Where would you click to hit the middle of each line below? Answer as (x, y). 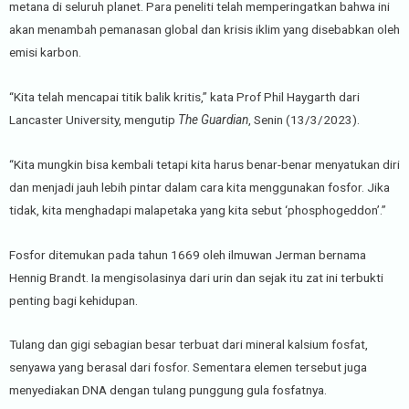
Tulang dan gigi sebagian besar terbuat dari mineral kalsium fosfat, (189, 345)
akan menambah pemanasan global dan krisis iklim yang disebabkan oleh (204, 29)
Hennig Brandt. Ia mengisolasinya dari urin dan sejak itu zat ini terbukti (196, 277)
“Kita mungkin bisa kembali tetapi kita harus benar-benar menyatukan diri (204, 164)
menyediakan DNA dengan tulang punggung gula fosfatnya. (168, 390)
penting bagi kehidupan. (73, 300)
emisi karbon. (45, 52)
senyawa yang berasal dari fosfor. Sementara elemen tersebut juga (188, 367)
